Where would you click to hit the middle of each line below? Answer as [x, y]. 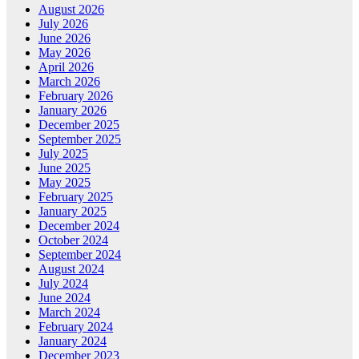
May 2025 [65, 182]
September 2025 [80, 139]
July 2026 [63, 23]
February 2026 [76, 95]
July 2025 [63, 153]
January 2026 [73, 110]
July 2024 [63, 283]
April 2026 [66, 67]
